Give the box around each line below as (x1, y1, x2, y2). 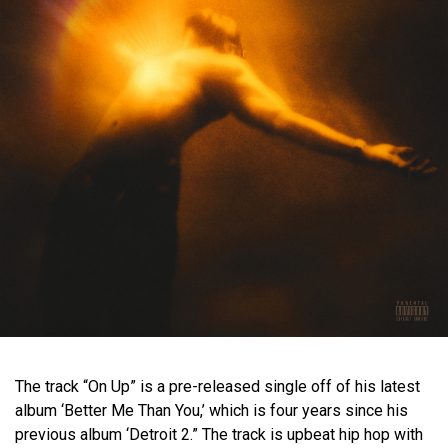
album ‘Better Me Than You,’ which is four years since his (15, 401, 408, 420)
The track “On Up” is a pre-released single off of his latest (15, 377, 420, 396)
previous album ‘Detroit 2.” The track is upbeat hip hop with (15, 425, 423, 444)
